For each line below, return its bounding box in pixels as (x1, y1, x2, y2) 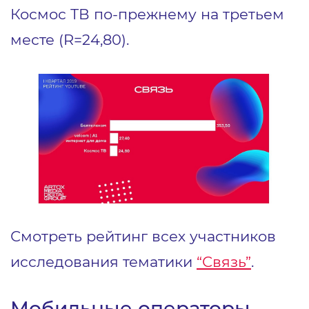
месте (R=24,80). (10, 30, 129, 48)
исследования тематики (10, 252, 197, 270)
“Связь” (197, 252, 251, 270)
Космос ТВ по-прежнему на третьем (10, 4, 284, 23)
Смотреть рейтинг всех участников (10, 226, 276, 245)
